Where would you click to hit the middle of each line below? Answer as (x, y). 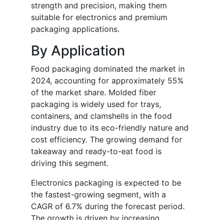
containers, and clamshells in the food (101, 116)
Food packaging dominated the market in (108, 69)
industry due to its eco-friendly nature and (110, 128)
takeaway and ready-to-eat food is (96, 151)
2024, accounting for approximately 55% (107, 81)
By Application (78, 51)
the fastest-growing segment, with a (98, 195)
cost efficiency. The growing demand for (107, 140)
